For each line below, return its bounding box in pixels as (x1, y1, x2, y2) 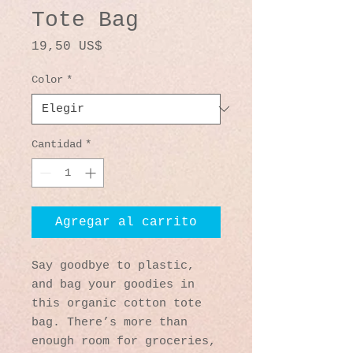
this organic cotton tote (32, 296, 202, 310)
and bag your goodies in (32, 277, 195, 292)
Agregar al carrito (55, 214, 197, 229)
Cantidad (32, 137, 82, 150)
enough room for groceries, (32, 334, 216, 348)
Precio (102, 38, 149, 53)
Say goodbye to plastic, (32, 258, 195, 273)
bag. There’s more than (32, 315, 188, 329)
